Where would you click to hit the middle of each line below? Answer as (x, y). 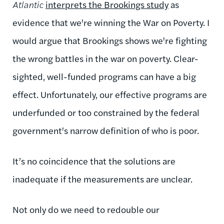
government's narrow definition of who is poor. (106, 130)
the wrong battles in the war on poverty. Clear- (105, 58)
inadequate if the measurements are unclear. (103, 178)
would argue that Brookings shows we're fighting (110, 40)
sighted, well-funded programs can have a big (104, 76)
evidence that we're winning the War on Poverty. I (111, 22)
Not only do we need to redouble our (86, 209)
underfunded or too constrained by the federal (106, 112)
